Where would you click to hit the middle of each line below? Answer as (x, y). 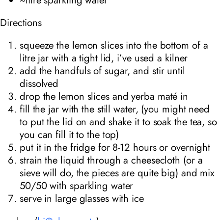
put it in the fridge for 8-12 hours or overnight (115, 148)
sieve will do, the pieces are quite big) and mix (117, 173)
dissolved (39, 84)
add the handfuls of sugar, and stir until (102, 71)
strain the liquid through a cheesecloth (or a (111, 160)
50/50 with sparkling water (77, 186)
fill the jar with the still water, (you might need (115, 109)
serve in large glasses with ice (82, 199)
